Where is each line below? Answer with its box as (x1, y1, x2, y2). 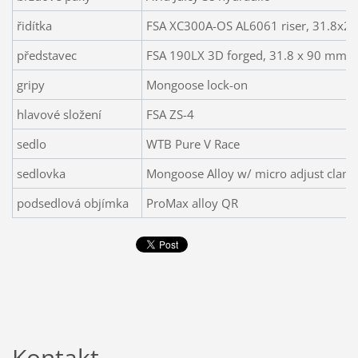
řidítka (16, 18, 52, 34)
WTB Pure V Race (145, 136, 240, 153)
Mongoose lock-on (145, 77, 248, 93)
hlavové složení (16, 106, 101, 123)
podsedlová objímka (16, 195, 129, 212)
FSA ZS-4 (145, 106, 194, 123)
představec (16, 47, 77, 64)
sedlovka (16, 165, 66, 182)
